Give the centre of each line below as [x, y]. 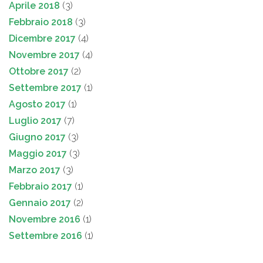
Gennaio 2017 [40, 203]
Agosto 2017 [37, 104]
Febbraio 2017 [41, 187]
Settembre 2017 [45, 88]
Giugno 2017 [37, 137]
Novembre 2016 [45, 220]
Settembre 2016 [45, 236]
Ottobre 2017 [39, 72]
